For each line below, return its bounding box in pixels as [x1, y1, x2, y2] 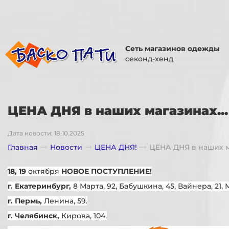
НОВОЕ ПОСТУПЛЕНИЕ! [61, 166, 152, 176]
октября [28, 166, 61, 176]
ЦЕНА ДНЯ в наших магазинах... [8, 103, 228, 118]
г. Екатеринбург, [8, 181, 73, 191]
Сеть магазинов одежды [125, 43, 220, 53]
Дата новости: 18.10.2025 [8, 129, 84, 137]
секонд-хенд [125, 54, 173, 63]
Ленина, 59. [44, 196, 87, 205]
